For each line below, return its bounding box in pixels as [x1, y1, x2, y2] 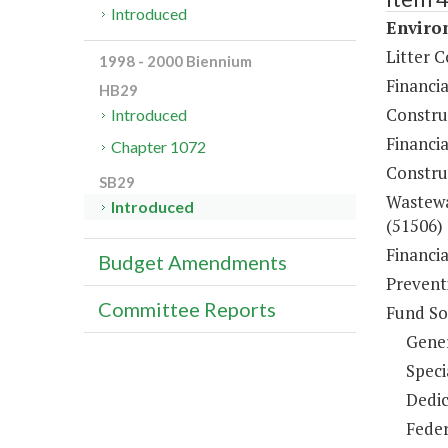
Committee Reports [98, 297, 276, 322]
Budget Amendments [98, 250, 287, 275]
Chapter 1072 [111, 137, 207, 157]
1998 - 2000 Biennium [99, 52, 252, 71]
